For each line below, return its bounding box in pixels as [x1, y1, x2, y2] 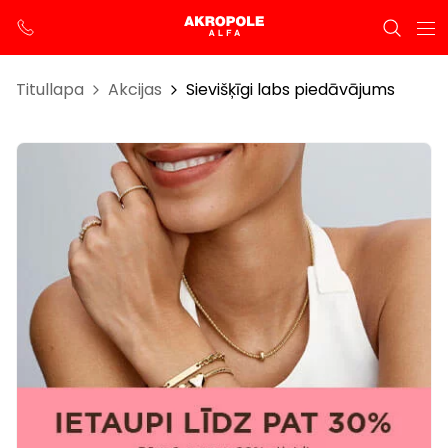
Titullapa [16, 78, 84, 101]
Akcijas [108, 78, 162, 101]
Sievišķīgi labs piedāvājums [186, 78, 395, 101]
